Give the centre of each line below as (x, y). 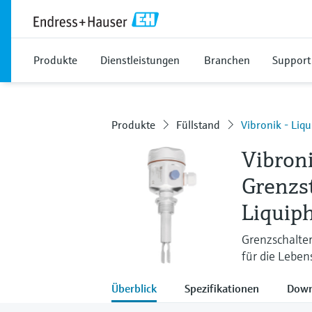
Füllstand (198, 125)
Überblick (134, 288)
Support (291, 60)
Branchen (227, 60)
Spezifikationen (222, 288)
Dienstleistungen (140, 60)
